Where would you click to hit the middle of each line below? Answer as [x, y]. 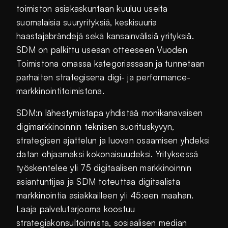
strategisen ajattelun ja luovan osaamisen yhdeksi [113, 140]
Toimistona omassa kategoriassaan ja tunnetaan [111, 64]
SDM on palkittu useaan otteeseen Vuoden [102, 50]
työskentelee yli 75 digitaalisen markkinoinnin [104, 168]
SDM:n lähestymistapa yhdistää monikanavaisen [110, 113]
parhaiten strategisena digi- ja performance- [104, 77]
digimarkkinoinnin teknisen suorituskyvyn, [95, 127]
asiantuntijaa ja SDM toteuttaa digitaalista [98, 182]
